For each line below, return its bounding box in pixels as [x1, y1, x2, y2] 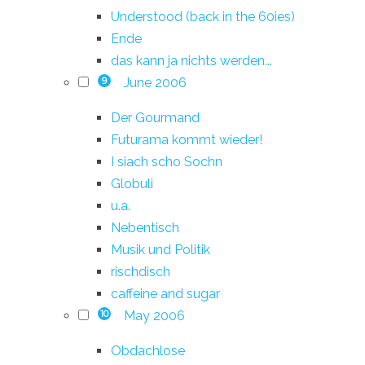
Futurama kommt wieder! [111, 131, 262, 147]
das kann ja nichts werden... [111, 52, 272, 68]
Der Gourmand [111, 109, 200, 125]
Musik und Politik [111, 241, 210, 257]
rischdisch [111, 263, 170, 279]
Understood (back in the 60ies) [111, 8, 295, 24]
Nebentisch [111, 219, 179, 235]
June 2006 [123, 74, 187, 90]
